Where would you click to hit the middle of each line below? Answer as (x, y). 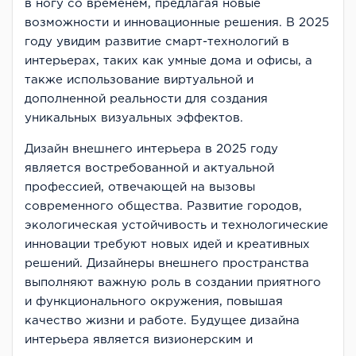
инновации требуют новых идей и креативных (167, 244)
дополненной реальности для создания (146, 99)
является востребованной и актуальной (149, 168)
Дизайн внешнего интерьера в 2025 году (151, 149)
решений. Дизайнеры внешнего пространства (167, 263)
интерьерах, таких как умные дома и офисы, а (168, 60)
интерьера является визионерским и (139, 339)
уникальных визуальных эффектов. (134, 118)
